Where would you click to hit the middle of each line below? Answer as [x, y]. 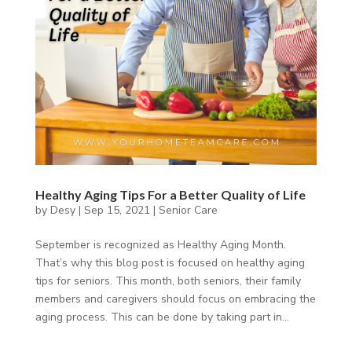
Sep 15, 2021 [117, 210]
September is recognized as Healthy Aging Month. [160, 244]
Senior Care [188, 210]
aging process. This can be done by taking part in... [162, 317]
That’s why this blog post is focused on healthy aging [170, 262]
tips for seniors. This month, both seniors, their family [168, 280]
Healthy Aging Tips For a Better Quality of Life [170, 194]
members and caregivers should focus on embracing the [175, 299]
